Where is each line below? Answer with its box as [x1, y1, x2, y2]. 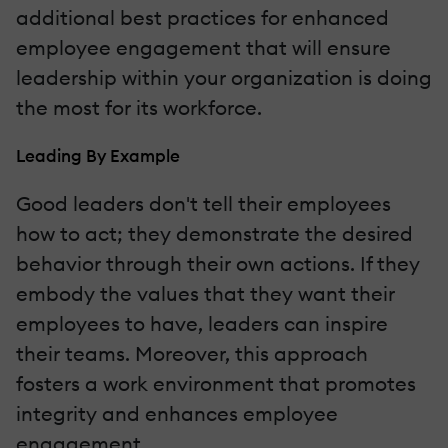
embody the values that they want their [16, 281, 395, 307]
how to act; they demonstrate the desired [16, 221, 413, 247]
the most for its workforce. [16, 95, 262, 121]
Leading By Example [16, 145, 180, 167]
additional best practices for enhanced [16, 5, 389, 31]
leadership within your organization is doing [16, 65, 432, 91]
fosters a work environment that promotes [16, 371, 416, 397]
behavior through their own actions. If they [16, 251, 420, 277]
